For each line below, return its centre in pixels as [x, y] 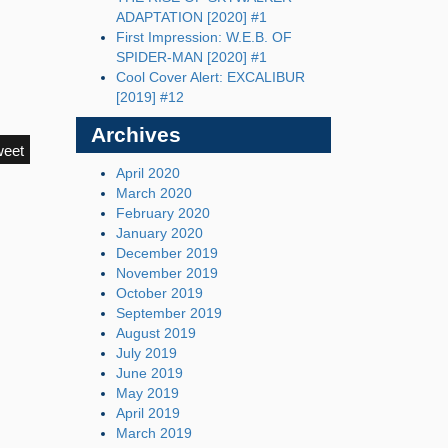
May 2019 [147, 393]
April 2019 [148, 413]
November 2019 [167, 273]
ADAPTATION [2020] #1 [191, 17]
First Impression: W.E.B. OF [204, 37]
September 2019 [169, 313]
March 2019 [154, 433]
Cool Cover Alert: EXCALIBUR [210, 77]
